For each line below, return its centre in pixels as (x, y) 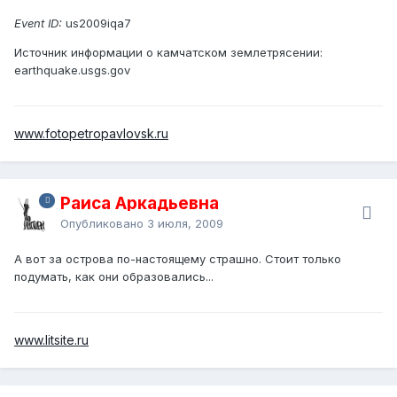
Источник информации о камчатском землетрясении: (168, 52)
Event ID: (38, 23)
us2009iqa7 (97, 23)
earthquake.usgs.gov (72, 70)
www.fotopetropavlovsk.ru (91, 133)
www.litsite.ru (51, 339)
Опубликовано (104, 223)
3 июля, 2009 (185, 223)
